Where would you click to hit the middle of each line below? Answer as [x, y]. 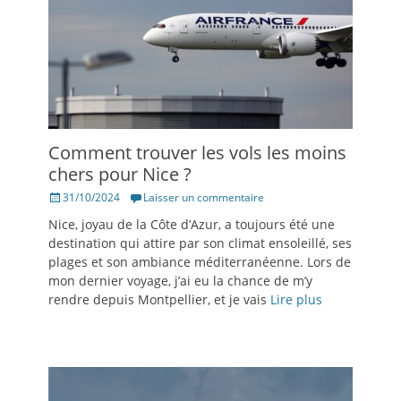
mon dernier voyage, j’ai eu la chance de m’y [180, 281]
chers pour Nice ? [120, 175]
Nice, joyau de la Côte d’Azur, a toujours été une [192, 225]
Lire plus [296, 300]
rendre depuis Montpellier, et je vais [159, 300]
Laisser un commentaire [204, 198]
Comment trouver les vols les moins [197, 153]
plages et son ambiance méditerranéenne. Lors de [200, 262]
